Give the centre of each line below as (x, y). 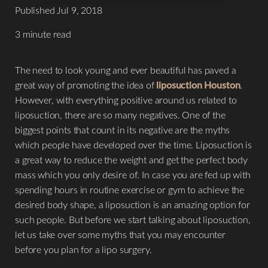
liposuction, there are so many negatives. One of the (120, 115)
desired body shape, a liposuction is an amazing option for (133, 204)
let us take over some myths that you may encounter (120, 234)
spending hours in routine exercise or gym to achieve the (130, 189)
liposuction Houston (198, 85)
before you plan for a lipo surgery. (83, 249)
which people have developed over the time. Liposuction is (133, 144)
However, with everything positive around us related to (126, 100)
